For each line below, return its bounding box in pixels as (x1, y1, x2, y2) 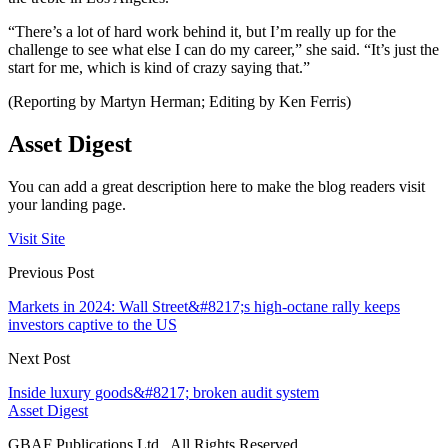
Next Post (8, 350, 70, 368)
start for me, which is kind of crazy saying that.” (8, 59, 310, 77)
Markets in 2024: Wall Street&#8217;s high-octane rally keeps (8, 298, 400, 316)
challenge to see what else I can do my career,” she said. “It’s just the (8, 41, 439, 59)
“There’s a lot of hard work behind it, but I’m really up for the (8, 23, 396, 41)
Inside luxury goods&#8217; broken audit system (8, 384, 319, 402)
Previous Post (8, 264, 94, 282)
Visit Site (8, 230, 65, 248)
